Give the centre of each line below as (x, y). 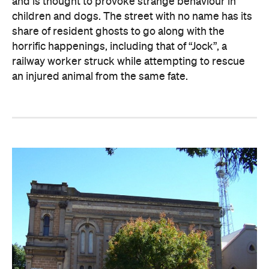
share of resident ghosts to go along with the (118, 32)
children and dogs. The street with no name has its (132, 17)
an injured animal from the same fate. (100, 77)
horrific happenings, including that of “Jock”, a (119, 47)
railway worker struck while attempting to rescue (128, 62)
